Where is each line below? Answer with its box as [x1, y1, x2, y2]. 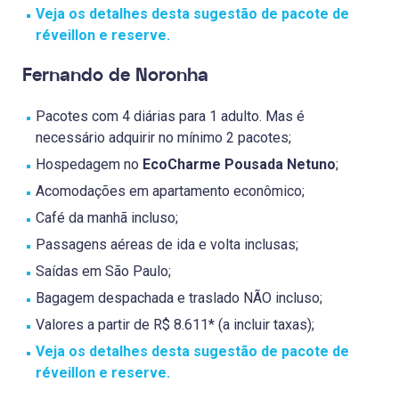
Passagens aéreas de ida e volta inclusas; [36, 236, 298, 254]
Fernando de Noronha [22, 62, 208, 89]
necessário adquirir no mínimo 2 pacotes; [36, 129, 291, 147]
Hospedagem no [36, 156, 142, 174]
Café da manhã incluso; [36, 209, 178, 227]
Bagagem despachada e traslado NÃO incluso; [36, 289, 322, 307]
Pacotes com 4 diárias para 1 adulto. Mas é [36, 108, 305, 126]
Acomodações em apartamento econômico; [36, 183, 305, 200]
